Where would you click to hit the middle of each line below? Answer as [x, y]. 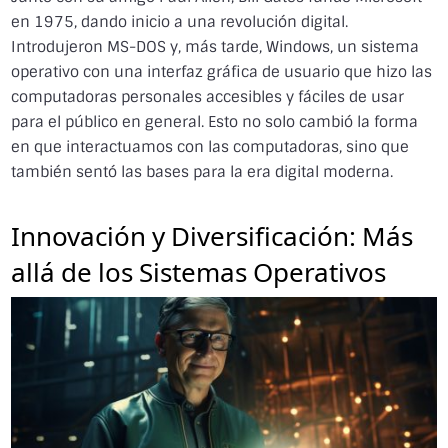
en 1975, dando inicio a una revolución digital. [180, 22]
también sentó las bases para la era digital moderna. [202, 172]
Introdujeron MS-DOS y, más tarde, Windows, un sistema [215, 47]
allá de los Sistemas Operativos [199, 269]
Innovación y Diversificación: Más [212, 233]
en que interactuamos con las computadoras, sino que [210, 147]
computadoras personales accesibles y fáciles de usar [208, 97]
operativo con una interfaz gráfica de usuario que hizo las [222, 72]
